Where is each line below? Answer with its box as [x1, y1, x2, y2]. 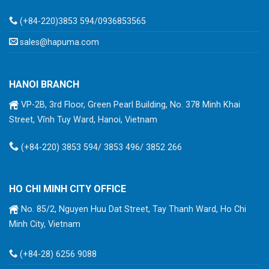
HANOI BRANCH [9, 79, 79, 91]
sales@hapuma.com [20, 37, 99, 48]
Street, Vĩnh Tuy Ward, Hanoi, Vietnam [9, 115, 157, 125]
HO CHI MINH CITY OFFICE [9, 183, 126, 195]
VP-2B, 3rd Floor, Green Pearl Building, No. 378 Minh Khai [19, 100, 240, 110]
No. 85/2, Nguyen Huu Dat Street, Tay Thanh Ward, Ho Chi [19, 204, 246, 214]
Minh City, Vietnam [9, 219, 80, 229]
